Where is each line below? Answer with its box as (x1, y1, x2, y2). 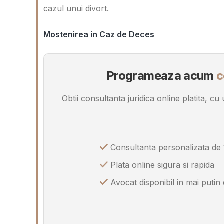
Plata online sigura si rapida (108, 160, 214, 170)
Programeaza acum (106, 68, 217, 83)
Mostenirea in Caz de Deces (43, 29, 154, 39)
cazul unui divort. (43, 3, 109, 13)
